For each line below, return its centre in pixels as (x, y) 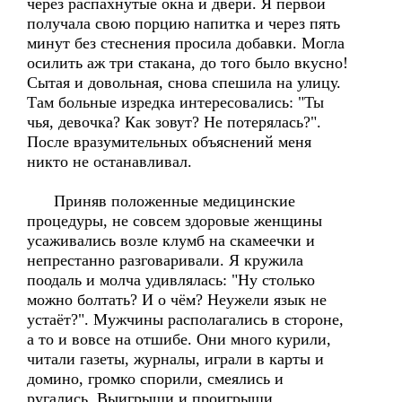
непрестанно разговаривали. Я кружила (165, 260)
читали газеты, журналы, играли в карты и (175, 359)
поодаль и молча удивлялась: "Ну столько (171, 280)
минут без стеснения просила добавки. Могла (186, 43)
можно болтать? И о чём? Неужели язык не (177, 300)
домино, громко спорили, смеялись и (155, 379)
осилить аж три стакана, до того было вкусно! (188, 63)
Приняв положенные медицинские (161, 201)
